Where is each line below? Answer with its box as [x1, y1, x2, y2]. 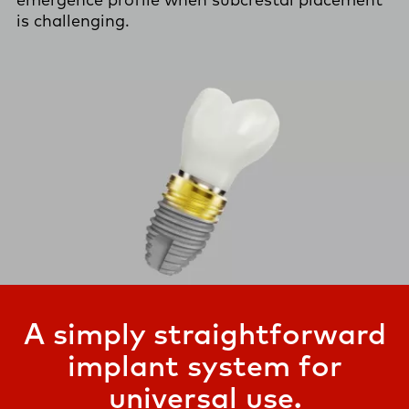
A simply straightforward [23, 315, 386, 351]
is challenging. [16, 10, 130, 31]
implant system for [67, 347, 342, 383]
